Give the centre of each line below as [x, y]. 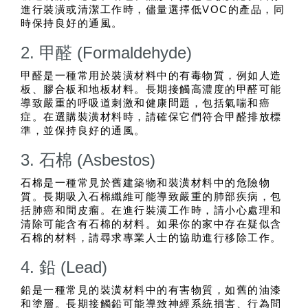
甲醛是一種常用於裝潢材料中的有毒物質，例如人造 [151, 76]
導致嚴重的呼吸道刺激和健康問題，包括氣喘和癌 [145, 103]
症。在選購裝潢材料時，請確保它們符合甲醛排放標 [151, 117]
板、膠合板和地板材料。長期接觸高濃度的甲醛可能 [151, 90]
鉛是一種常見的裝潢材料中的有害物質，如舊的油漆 [151, 290]
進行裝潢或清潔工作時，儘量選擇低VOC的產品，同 [153, 10]
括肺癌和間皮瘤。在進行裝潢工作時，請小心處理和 [151, 211]
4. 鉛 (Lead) [64, 267]
